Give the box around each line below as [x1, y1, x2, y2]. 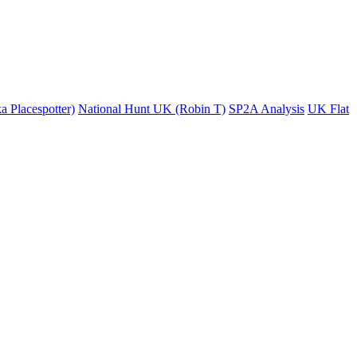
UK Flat [308, 102, 349, 116]
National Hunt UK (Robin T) [78, 102, 226, 116]
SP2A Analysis [229, 102, 304, 116]
